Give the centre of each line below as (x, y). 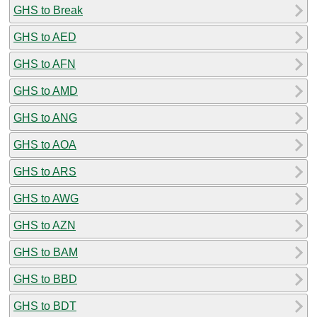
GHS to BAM (46, 252)
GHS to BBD (45, 279)
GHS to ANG (45, 117)
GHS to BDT (45, 306)
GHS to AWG (46, 198)
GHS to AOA (45, 144)
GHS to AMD (46, 91)
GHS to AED (45, 37)
